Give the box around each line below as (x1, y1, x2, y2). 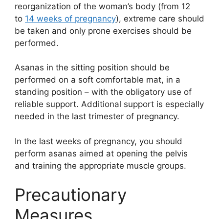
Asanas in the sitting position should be (15, 63, 170, 73)
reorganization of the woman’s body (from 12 (15, 1, 190, 11)
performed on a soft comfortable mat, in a (15, 75, 180, 85)
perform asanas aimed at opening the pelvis (15, 148, 188, 158)
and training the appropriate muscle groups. (15, 160, 186, 171)
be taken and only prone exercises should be (15, 25, 192, 36)
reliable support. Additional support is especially (15, 99, 204, 109)
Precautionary (15, 184, 127, 205)
